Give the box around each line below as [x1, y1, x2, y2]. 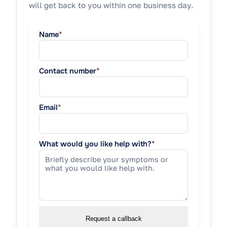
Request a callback [85, 214, 142, 222]
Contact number [39, 66, 96, 76]
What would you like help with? [39, 139, 152, 148]
